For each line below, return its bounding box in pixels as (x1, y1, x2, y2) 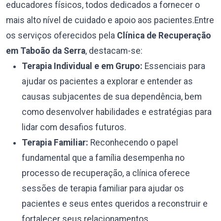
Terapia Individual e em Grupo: (22, 61, 143, 71)
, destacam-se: (85, 46, 143, 56)
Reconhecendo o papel (88, 138, 178, 147)
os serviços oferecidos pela (6, 31, 117, 40)
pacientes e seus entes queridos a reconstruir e (22, 199, 208, 209)
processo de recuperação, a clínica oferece (22, 168, 190, 178)
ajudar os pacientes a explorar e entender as (22, 76, 193, 86)
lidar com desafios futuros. (22, 122, 126, 132)
